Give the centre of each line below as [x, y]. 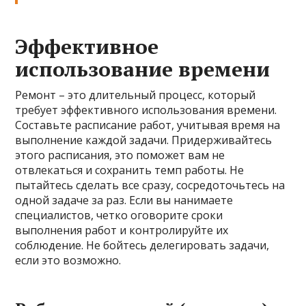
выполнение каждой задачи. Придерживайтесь [144, 140]
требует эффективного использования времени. [146, 110]
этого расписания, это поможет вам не [120, 155]
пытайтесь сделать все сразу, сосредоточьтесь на [150, 185]
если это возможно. [68, 260]
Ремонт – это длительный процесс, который [136, 95]
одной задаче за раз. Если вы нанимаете [124, 200]
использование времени [143, 69]
